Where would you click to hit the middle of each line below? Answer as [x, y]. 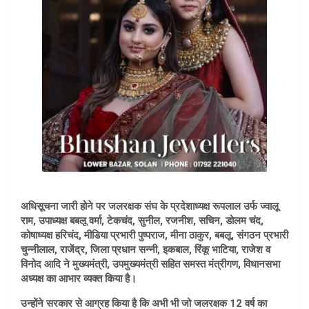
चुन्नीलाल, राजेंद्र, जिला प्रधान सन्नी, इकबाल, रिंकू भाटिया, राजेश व [146, 250]
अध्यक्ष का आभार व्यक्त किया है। [79, 279]
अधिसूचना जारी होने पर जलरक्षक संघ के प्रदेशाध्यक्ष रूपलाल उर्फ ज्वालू [150, 206]
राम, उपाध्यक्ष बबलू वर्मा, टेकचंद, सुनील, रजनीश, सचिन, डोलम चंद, [142, 221]
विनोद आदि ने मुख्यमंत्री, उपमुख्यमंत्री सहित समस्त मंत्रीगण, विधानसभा [150, 264]
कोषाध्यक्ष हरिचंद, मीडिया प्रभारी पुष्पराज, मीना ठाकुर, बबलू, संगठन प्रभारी [154, 235]
